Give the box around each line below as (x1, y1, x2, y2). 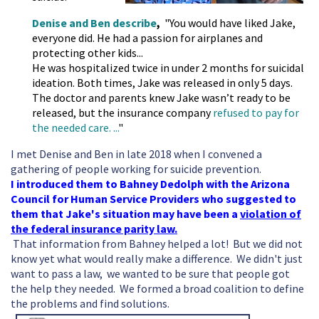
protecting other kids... (32, 46, 147, 61)
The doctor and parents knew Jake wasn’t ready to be (32, 90, 291, 105)
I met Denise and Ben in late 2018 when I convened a (11, 147, 262, 162)
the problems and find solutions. (11, 296, 172, 311)
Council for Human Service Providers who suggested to (11, 192, 296, 206)
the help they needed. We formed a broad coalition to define (11, 281, 304, 296)
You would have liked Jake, (169, 16, 296, 31)
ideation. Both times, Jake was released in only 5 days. (32, 75, 293, 90)
